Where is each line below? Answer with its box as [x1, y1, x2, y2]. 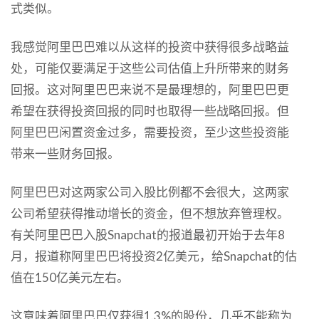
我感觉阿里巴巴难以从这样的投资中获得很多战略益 [11, 38, 289, 54]
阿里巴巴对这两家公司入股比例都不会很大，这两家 [11, 184, 289, 199]
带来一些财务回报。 [11, 145, 120, 161]
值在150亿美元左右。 [11, 269, 129, 285]
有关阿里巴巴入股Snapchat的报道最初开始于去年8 [11, 226, 285, 242]
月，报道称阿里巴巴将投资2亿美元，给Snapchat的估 [11, 248, 297, 263]
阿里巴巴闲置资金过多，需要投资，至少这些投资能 [11, 124, 289, 140]
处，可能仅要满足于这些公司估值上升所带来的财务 [11, 60, 289, 75]
